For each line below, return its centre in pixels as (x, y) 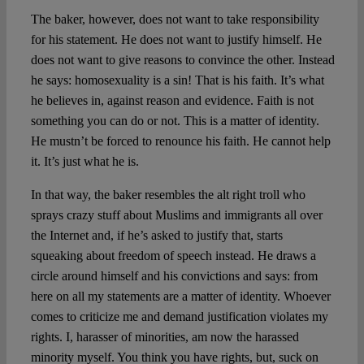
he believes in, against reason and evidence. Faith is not (172, 101)
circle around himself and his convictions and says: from (174, 276)
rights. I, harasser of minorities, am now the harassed (165, 337)
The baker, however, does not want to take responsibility (175, 19)
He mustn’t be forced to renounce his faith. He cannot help (180, 141)
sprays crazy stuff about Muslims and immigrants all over (176, 215)
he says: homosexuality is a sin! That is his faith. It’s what (177, 80)
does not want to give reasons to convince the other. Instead (182, 60)
